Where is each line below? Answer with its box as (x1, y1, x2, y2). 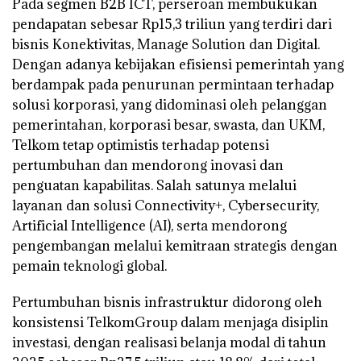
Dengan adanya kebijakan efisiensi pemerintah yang (12, 56, 344, 74)
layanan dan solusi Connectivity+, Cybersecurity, (12, 197, 319, 215)
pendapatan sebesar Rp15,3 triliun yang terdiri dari (12, 15, 332, 34)
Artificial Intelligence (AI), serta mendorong (12, 217, 287, 235)
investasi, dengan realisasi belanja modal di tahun (12, 334, 326, 352)
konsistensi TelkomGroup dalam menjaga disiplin (12, 313, 329, 332)
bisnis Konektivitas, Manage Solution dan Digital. (12, 35, 320, 54)
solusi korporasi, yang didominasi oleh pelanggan (12, 96, 327, 114)
